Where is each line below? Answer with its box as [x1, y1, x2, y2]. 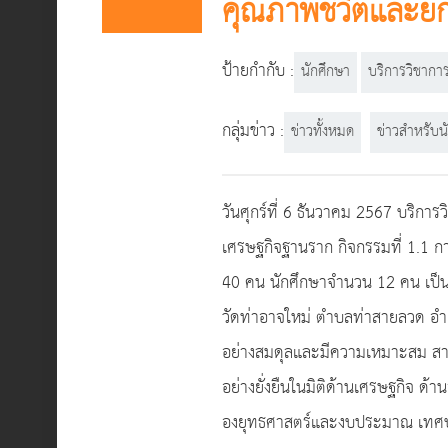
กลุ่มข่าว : [222, 116, 284, 147]
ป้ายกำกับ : [222, 56, 294, 87]
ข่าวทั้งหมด [291, 118, 354, 146]
